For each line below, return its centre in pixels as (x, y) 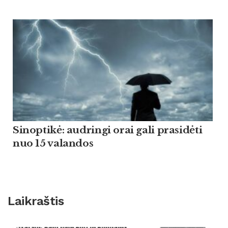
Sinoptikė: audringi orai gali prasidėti (108, 130)
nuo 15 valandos (53, 144)
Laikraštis (36, 201)
